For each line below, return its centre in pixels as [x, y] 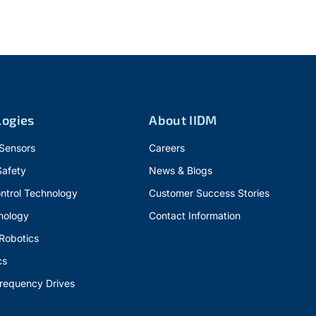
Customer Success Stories [209, 193]
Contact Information [195, 215]
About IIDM [183, 120]
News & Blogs [181, 170]
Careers [167, 148]
